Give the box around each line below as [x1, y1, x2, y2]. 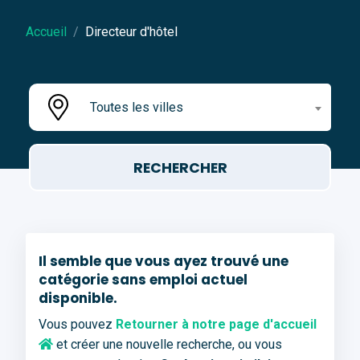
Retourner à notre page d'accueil [116, 317, 317, 333]
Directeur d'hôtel [85, 24, 178, 40]
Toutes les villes [90, 100, 183, 116]
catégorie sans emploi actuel [39, 270, 247, 290]
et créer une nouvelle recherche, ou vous [53, 337, 282, 353]
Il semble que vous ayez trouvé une [39, 252, 288, 272]
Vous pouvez [39, 317, 116, 333]
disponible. [39, 288, 117, 309]
